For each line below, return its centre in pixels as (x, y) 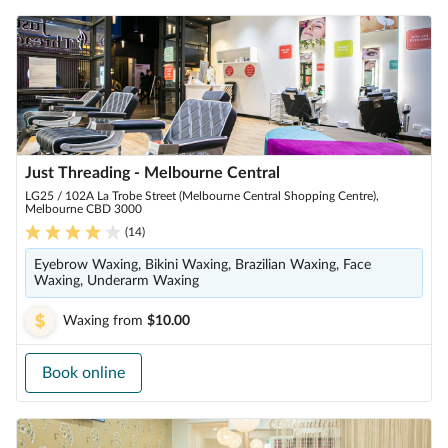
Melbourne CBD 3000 (83, 209)
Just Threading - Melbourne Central (152, 173)
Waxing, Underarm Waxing (116, 281)
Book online (83, 373)
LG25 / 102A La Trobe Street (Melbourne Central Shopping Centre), (202, 196)
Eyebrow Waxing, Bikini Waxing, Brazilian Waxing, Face (202, 265)
